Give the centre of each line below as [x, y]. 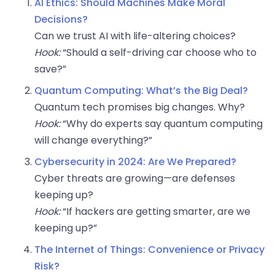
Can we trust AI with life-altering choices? [135, 36]
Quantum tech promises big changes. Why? [140, 107]
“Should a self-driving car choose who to [158, 53]
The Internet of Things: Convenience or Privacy [149, 250]
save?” [50, 69]
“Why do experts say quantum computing [161, 124]
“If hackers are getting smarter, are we [155, 212]
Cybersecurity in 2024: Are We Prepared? [135, 162]
